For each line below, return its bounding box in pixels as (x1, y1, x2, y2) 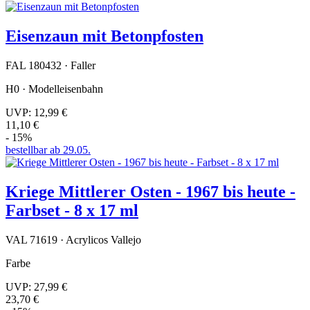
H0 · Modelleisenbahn (6, 83, 103, 95)
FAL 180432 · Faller (6, 60, 95, 72)
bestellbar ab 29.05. (6, 144, 91, 156)
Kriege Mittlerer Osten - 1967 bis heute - (6, 183, 295, 201)
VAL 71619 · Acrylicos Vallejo (6, 233, 141, 246)
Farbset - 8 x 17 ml (6, 201, 138, 220)
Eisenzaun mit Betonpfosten (6, 27, 203, 46)
